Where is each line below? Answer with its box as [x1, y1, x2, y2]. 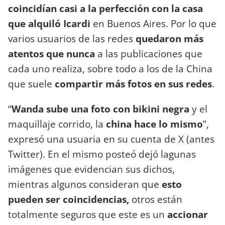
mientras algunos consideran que [8, 177, 162, 191]
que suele [8, 77, 55, 91]
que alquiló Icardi [8, 17, 90, 31]
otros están [129, 192, 182, 206]
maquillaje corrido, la [8, 117, 106, 131]
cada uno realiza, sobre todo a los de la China [8, 62, 212, 76]
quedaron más [136, 32, 203, 46]
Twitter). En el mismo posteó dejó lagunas [8, 147, 196, 161]
